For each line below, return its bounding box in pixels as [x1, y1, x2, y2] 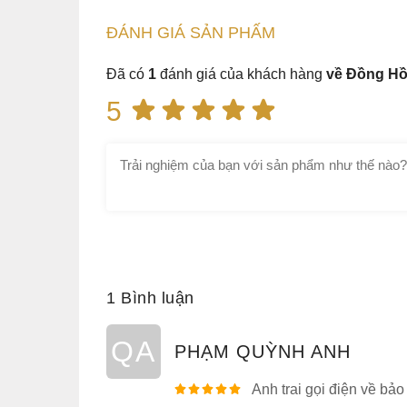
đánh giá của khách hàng [156, 65, 323, 82]
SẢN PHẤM [190, 23, 275, 42]
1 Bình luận [106, 288, 194, 307]
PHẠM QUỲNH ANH [174, 341, 351, 362]
